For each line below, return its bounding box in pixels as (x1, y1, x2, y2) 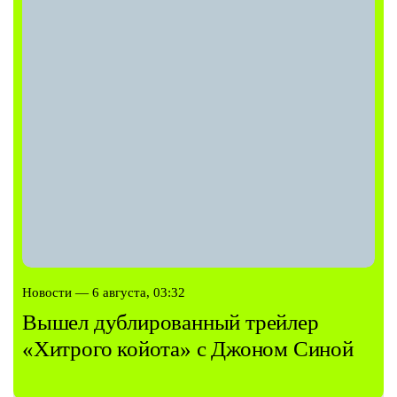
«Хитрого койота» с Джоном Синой (22, 337, 354, 362)
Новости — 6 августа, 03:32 (22, 285, 185, 300)
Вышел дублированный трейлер (22, 310, 319, 335)
